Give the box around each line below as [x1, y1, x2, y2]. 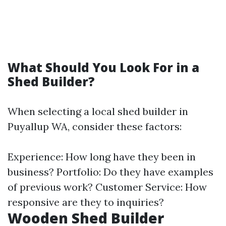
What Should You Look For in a [8, 59, 199, 76]
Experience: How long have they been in [8, 150, 196, 163]
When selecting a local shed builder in [8, 105, 188, 118]
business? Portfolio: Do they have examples [8, 165, 213, 178]
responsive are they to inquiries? [8, 196, 164, 208]
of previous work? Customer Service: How [8, 181, 207, 193]
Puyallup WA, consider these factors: [8, 120, 182, 133]
